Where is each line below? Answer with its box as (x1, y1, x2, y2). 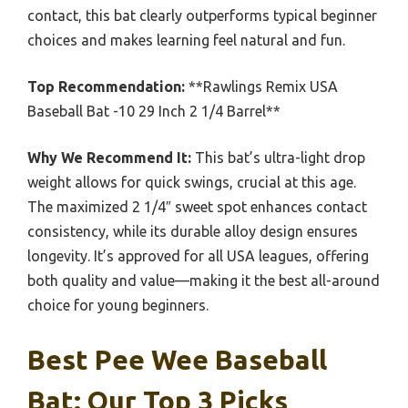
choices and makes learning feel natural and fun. (27, 32, 345, 49)
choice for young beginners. (27, 297, 209, 314)
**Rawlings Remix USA (185, 78, 338, 96)
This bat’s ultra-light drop (191, 149, 365, 167)
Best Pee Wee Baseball (27, 344, 327, 376)
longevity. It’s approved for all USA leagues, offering (27, 248, 369, 265)
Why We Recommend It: (27, 149, 191, 167)
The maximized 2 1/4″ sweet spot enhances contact (27, 199, 367, 216)
